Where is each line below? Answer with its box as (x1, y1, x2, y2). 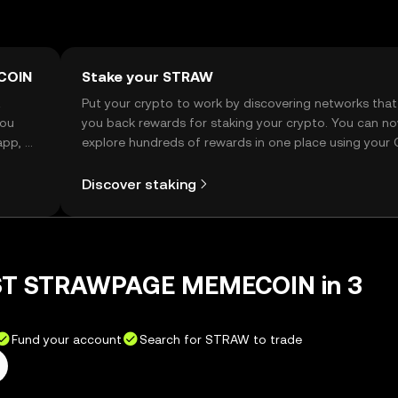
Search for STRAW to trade (139, 332, 302, 346)
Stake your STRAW (82, 68, 213, 85)
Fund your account (12, 332, 122, 346)
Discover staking (82, 175, 196, 193)
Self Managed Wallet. (82, 155, 206, 169)
